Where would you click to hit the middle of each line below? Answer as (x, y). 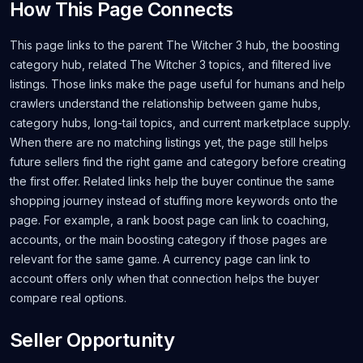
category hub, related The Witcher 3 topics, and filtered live (171, 64)
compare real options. (68, 298)
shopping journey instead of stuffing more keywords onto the (174, 201)
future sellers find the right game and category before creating (178, 162)
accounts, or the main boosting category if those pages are (169, 239)
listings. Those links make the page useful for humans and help (177, 84)
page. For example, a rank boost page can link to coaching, (169, 220)
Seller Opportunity (92, 340)
